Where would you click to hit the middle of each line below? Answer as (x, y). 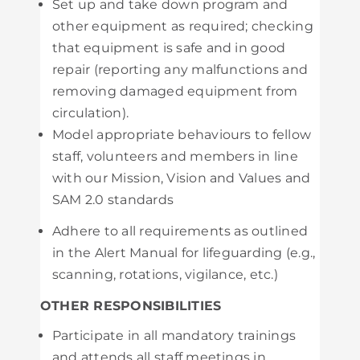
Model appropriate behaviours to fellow (182, 135)
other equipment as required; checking (183, 26)
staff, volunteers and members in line (175, 156)
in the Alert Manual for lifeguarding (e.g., (184, 253)
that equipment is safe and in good (169, 48)
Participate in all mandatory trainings (174, 335)
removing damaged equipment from (175, 91)
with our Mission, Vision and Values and (182, 178)
